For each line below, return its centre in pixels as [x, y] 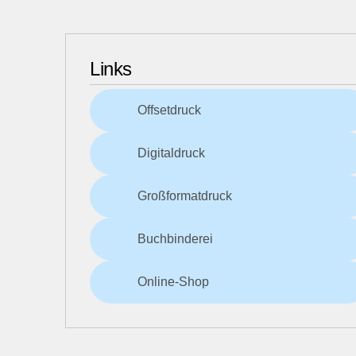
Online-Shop [173, 281]
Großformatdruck [185, 195]
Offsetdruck [169, 110]
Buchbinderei [175, 238]
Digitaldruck [171, 153]
